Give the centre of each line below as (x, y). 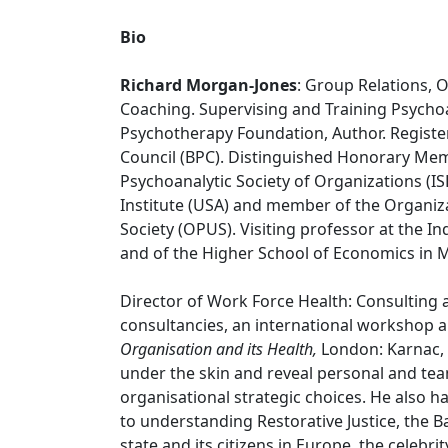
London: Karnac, (382, 348)
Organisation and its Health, (220, 348)
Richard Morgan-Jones (208, 84)
